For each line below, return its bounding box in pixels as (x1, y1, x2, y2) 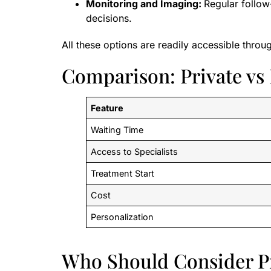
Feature (91, 102, 124, 113)
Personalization (91, 211, 154, 222)
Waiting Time (91, 124, 144, 135)
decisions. (86, 11, 132, 24)
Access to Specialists (91, 146, 178, 157)
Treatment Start (91, 168, 155, 178)
